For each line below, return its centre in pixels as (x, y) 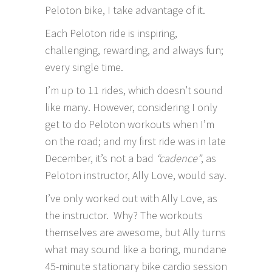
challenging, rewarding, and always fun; (134, 50)
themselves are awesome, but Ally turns (135, 232)
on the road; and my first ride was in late (135, 141)
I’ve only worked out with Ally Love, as (131, 198)
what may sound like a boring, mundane (136, 249)
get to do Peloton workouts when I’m (130, 124)
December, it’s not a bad (100, 158)
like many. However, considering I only (131, 107)
